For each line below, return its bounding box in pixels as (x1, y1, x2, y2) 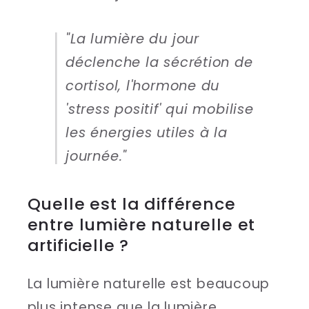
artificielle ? (27, 233, 130, 257)
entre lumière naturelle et (27, 212, 256, 236)
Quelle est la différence (27, 192, 236, 215)
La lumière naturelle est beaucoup (27, 274, 270, 293)
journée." (66, 147, 128, 166)
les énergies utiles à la (66, 123, 228, 143)
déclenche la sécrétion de (66, 53, 253, 72)
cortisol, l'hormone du (66, 77, 220, 96)
